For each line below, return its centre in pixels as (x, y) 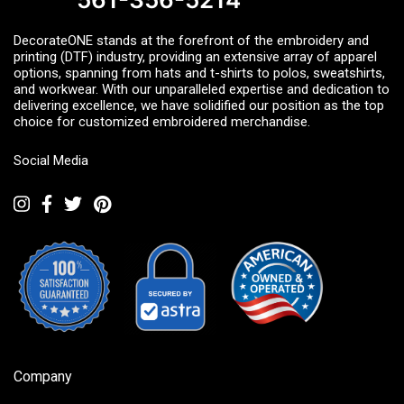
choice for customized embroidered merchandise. (162, 121)
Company (43, 377)
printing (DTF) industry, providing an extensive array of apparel (195, 56)
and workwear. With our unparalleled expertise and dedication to (202, 89)
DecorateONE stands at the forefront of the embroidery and (191, 40)
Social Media (51, 160)
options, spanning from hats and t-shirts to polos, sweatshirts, (199, 73)
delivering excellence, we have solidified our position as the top (199, 105)
